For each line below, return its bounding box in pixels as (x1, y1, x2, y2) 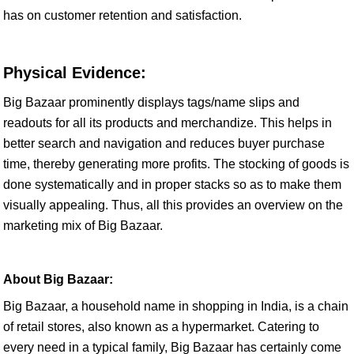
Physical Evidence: (3, 64, 146, 81)
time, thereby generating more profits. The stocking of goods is (3, 157, 349, 171)
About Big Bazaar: (3, 273, 113, 286)
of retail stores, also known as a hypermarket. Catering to (3, 320, 319, 333)
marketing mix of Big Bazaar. (3, 219, 163, 232)
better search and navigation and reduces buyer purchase (3, 137, 325, 150)
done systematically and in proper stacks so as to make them (3, 178, 341, 191)
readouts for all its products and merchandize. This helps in (3, 116, 332, 130)
